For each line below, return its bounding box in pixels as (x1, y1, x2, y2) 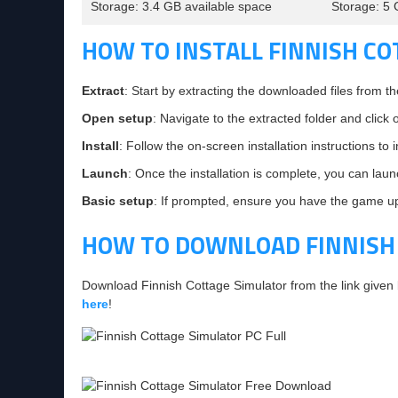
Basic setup (82, 194, 154, 208)
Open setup (82, 111, 153, 125)
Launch (82, 166, 128, 180)
